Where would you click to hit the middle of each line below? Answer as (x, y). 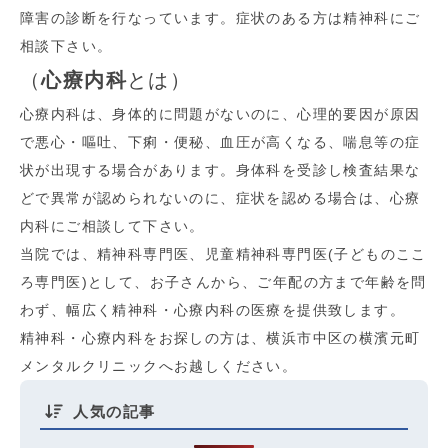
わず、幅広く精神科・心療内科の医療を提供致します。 (212, 310)
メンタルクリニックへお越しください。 (159, 366)
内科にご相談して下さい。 (112, 226)
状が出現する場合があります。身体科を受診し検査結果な (220, 170)
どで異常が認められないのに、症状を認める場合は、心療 (220, 198)
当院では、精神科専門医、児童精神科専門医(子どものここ (223, 254)
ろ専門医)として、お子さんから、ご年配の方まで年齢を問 (223, 282)
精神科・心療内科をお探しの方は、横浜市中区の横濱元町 (220, 338)
